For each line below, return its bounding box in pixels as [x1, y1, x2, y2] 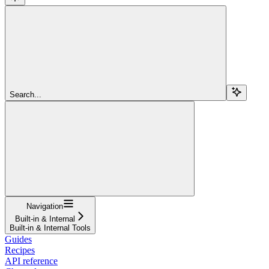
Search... [10, 89, 41, 99]
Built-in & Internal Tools [10, 223, 91, 232]
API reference [5, 255, 58, 266]
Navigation [26, 201, 63, 211]
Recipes [5, 244, 35, 255]
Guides [5, 234, 32, 244]
